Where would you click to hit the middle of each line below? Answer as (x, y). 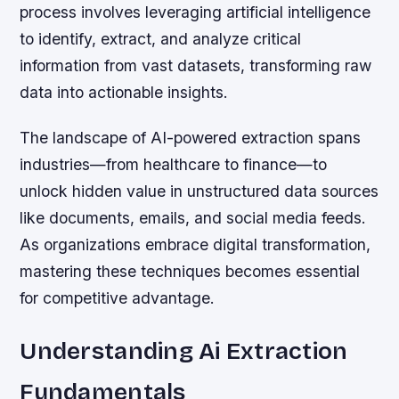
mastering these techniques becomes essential (190, 272)
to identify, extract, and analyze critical (161, 39)
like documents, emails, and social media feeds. (193, 218)
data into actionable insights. (124, 92)
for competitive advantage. (118, 298)
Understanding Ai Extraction (184, 351)
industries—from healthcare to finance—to (174, 165)
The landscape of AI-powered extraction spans (191, 138)
